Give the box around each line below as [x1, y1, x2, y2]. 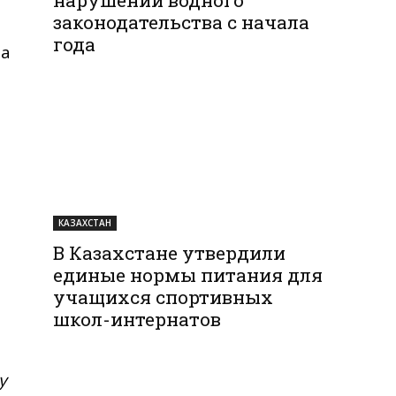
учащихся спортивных [53, 284, 274, 309]
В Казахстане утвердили [53, 240, 286, 265]
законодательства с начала [53, 9, 310, 34]
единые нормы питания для [53, 262, 324, 287]
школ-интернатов [53, 306, 222, 331]
